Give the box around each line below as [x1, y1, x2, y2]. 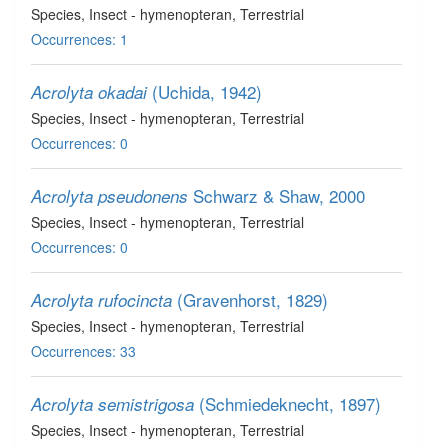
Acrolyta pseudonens [31, 184, 188, 208]
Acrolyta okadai [31, 80, 147, 104]
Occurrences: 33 [31, 341, 136, 361]
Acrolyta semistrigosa [31, 392, 194, 416]
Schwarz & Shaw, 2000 [193, 183, 365, 208]
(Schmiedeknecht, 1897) [199, 391, 381, 416]
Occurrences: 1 [31, 29, 128, 49]
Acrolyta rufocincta [31, 288, 172, 312]
